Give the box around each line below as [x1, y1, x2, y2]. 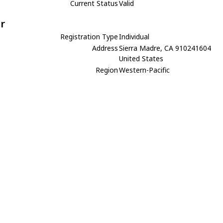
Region [96, 65, 118, 75]
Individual [119, 31, 150, 41]
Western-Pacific [119, 65, 170, 75]
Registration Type [60, 31, 118, 41]
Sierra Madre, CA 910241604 [119, 43, 212, 53]
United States [119, 53, 164, 63]
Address [92, 43, 118, 53]
